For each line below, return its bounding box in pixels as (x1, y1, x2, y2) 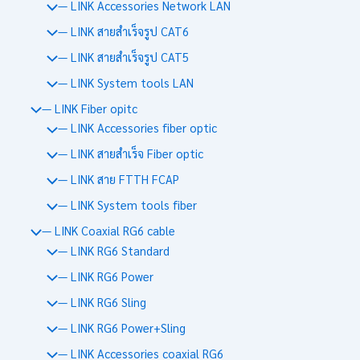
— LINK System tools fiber (57, 197, 197, 213)
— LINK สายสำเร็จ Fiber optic (57, 145, 203, 162)
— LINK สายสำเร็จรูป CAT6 (57, 22, 189, 39)
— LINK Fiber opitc (41, 100, 137, 116)
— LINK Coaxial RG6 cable (41, 223, 175, 239)
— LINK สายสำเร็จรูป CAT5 (57, 48, 189, 64)
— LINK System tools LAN (57, 74, 194, 90)
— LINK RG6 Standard (57, 242, 170, 258)
